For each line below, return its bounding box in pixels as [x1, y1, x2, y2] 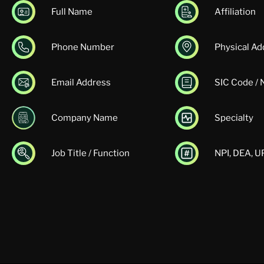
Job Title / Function [51, 148, 130, 159]
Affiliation [214, 6, 256, 18]
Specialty [214, 113, 253, 124]
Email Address [51, 77, 111, 88]
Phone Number [51, 42, 114, 53]
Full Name [51, 6, 93, 18]
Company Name [51, 113, 118, 124]
